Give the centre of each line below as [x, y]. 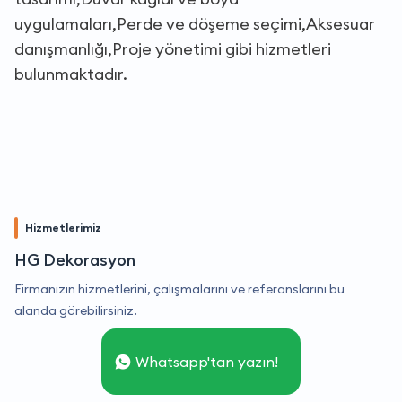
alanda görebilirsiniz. [76, 310]
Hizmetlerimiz [63, 227]
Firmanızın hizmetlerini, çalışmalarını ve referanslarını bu [179, 288]
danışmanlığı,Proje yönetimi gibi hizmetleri [173, 48]
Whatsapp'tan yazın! [207, 361]
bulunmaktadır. [71, 74]
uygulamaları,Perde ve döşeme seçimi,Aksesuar [195, 23]
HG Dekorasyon [75, 259]
